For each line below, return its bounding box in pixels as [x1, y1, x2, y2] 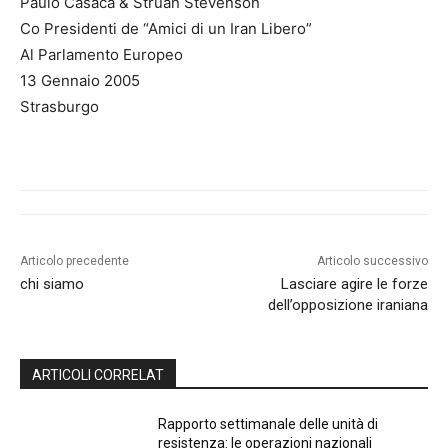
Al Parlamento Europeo [20, 45, 183, 65]
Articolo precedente [20, 254, 129, 269]
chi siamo [20, 275, 84, 294]
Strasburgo [20, 97, 99, 117]
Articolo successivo [316, 254, 428, 269]
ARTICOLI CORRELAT [32, 367, 164, 384]
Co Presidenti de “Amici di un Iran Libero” [20, 19, 312, 39]
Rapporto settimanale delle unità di [158, 416, 379, 433]
